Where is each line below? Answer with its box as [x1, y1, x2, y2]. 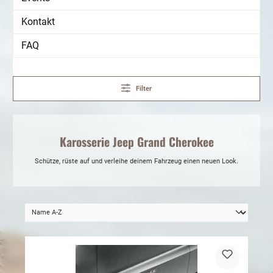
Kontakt [21, 16, 55, 28]
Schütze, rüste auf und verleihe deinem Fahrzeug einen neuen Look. [35, 157, 238, 165]
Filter [136, 85, 152, 93]
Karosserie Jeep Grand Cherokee [59, 132, 214, 151]
